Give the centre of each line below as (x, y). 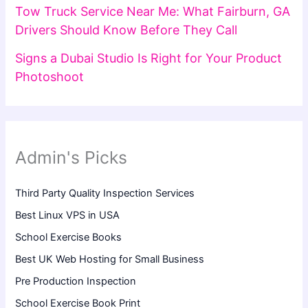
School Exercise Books (69, 238)
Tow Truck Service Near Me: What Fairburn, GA (153, 12)
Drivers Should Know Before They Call (126, 30)
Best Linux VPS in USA (68, 216)
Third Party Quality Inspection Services (105, 194)
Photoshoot (50, 76)
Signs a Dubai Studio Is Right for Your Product (149, 58)
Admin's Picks (71, 157)
